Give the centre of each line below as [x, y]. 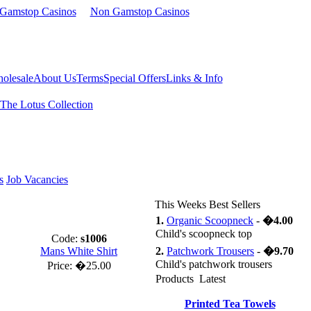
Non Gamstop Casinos [140, 11]
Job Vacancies [37, 179]
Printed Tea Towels [230, 304]
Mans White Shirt [79, 251]
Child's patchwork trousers [214, 264]
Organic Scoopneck [210, 220]
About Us [54, 78]
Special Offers [134, 78]
